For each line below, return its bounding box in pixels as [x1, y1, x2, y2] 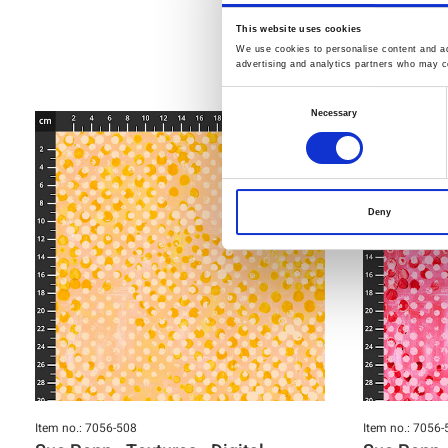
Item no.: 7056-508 [35, 419, 137, 437]
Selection [221, 117, 260, 128]
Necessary [310, 108, 358, 119]
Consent [221, 93, 257, 104]
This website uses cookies [236, 24, 362, 35]
